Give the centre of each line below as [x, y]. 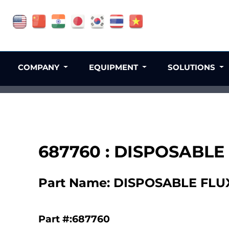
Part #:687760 [74, 219]
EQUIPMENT [115, 67]
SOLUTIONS [192, 67]
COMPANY [40, 67]
